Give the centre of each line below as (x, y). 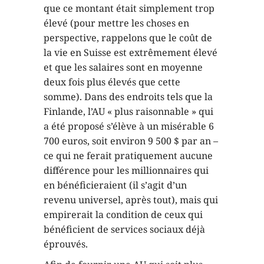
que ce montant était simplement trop (129, 8)
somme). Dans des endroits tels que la (128, 97)
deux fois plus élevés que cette (112, 82)
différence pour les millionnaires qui (126, 170)
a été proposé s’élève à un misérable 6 (129, 126)
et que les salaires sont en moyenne (123, 67)
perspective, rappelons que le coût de (128, 38)
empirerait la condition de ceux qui (123, 214)
